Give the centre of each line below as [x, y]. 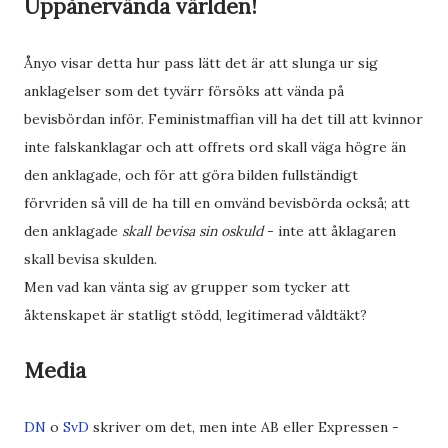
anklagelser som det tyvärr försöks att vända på [184, 91]
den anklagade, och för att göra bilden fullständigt [191, 175]
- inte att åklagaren [329, 231]
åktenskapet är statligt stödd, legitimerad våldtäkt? [195, 315]
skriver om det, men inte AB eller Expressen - [244, 427]
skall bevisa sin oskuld [192, 231]
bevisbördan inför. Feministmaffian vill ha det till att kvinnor [223, 119]
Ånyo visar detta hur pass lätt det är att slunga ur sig [201, 63]
